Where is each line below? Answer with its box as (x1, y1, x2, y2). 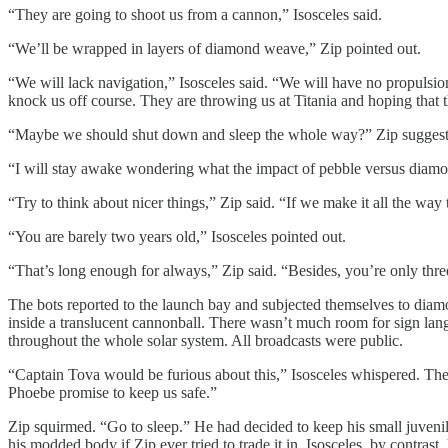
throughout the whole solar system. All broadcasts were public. (8, 331, 403, 349)
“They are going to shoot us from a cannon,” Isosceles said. (8, 5, 382, 23)
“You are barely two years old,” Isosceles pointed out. (8, 227, 346, 245)
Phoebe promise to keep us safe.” (8, 383, 217, 401)
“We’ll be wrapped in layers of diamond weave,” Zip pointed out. (8, 39, 421, 57)
